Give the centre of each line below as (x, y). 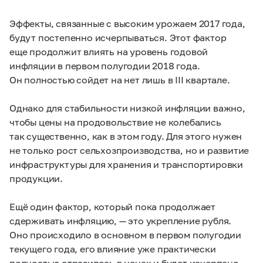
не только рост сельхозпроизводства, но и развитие (129, 150)
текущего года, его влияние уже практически (113, 249)
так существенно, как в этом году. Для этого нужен (126, 136)
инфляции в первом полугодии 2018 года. (105, 65)
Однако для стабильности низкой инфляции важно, (127, 108)
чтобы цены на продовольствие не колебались (115, 122)
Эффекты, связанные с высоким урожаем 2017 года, (127, 23)
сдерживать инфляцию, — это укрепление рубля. (121, 220)
